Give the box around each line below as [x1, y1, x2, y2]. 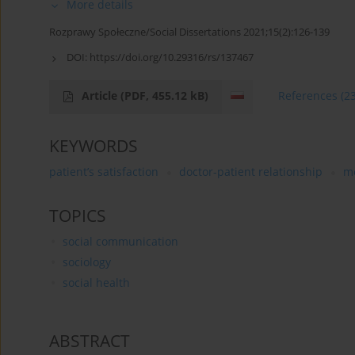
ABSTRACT [49, 330, 130, 353]
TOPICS [49, 204, 106, 227]
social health [62, 275, 130, 291]
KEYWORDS [49, 135, 138, 158]
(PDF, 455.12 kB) [120, 88, 208, 104]
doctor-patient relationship [179, 164, 323, 180]
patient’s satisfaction [49, 164, 158, 180]
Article [82, 88, 120, 104]
